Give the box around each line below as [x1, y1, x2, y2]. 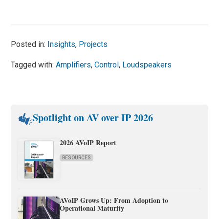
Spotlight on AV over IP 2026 [33, 110, 153, 125]
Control [94, 60, 119, 69]
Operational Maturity [60, 202, 125, 213]
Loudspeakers [122, 60, 172, 69]
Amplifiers [56, 60, 91, 69]
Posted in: [11, 39, 48, 49]
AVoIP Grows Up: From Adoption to [60, 195, 169, 205]
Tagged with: [11, 60, 56, 69]
